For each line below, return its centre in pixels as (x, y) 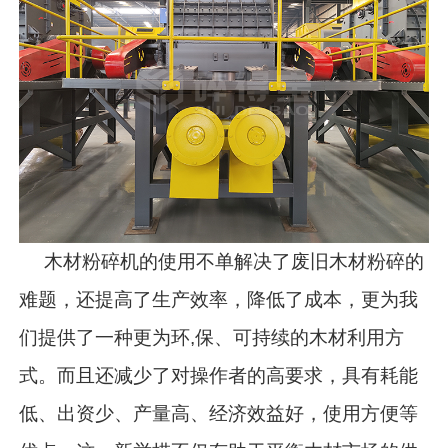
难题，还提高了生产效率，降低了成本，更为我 (219, 299)
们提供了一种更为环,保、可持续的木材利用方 (212, 337)
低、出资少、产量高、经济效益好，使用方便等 (219, 413)
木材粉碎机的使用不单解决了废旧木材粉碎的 (222, 261)
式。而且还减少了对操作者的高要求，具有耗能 (219, 375)
